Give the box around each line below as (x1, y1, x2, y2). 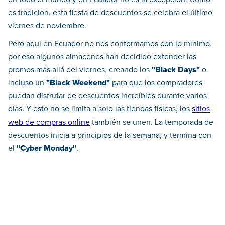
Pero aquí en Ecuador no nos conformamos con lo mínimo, (8, 40, 212, 48)
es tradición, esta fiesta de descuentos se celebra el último (8, 9, 212, 17)
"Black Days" (152, 66, 202, 74)
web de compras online (8, 118, 90, 127)
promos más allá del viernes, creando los (8, 66, 152, 74)
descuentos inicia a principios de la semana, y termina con (8, 131, 211, 140)
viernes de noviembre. (8, 22, 86, 30)
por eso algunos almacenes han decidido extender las (8, 53, 196, 61)
